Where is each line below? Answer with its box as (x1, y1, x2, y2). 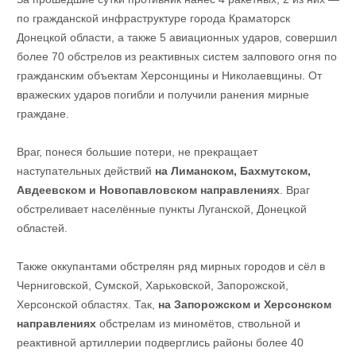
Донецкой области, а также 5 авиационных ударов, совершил (16, 31, 337, 44)
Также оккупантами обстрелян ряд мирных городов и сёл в (16, 260, 325, 273)
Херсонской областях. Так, (16, 298, 158, 311)
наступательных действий (16, 164, 155, 178)
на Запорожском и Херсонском (157, 298, 331, 311)
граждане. (16, 107, 69, 121)
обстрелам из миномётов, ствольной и (95, 317, 300, 331)
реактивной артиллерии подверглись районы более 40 (16, 336, 304, 350)
